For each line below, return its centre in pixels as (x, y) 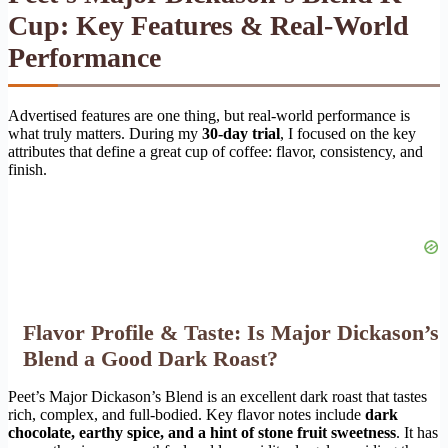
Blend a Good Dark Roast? (150, 359)
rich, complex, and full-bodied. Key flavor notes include (186, 415)
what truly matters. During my (105, 134)
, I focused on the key (348, 134)
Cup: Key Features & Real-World (208, 26)
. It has (417, 433)
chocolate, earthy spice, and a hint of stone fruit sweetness (202, 433)
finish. (27, 170)
